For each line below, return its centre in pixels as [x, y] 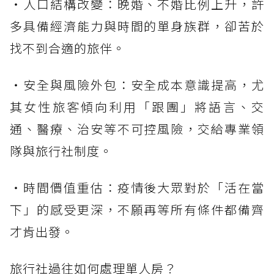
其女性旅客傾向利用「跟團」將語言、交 [137, 106]
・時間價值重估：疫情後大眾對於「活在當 [137, 187]
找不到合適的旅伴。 [68, 48]
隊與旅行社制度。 [61, 150]
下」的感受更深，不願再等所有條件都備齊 [137, 209]
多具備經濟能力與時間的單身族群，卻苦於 [137, 26]
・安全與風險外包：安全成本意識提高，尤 [137, 84]
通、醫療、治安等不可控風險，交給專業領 [137, 128]
